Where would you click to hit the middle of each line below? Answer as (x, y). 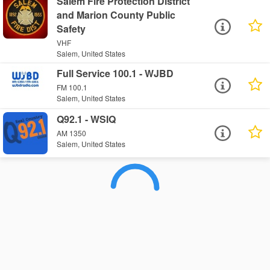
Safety (71, 28)
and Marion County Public (116, 14)
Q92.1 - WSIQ (86, 119)
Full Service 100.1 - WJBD (115, 73)
